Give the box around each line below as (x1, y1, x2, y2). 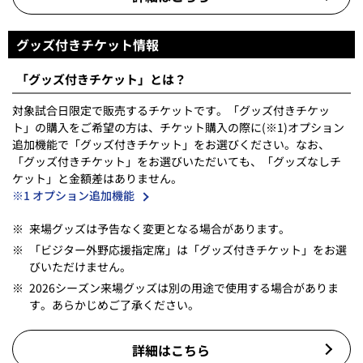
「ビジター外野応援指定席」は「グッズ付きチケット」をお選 (29, 241, 347, 258)
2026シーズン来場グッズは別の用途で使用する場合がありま (29, 280, 339, 297)
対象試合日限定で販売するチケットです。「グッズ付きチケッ (12, 102, 330, 119)
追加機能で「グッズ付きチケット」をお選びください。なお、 (12, 136, 330, 153)
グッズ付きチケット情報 (16, 35, 159, 55)
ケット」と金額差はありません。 (12, 170, 182, 187)
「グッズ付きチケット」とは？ (16, 70, 186, 88)
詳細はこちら (132, 340, 210, 361)
